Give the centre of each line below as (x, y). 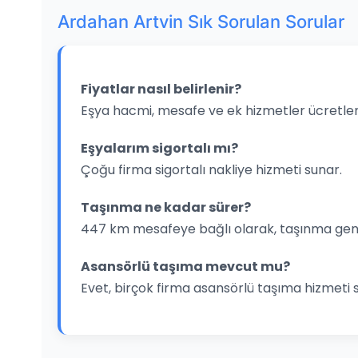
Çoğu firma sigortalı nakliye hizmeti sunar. (211, 170)
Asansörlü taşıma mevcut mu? (185, 267)
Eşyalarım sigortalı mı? (159, 149)
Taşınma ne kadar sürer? (166, 208)
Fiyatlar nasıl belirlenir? (161, 89)
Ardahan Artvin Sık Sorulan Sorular (201, 22)
